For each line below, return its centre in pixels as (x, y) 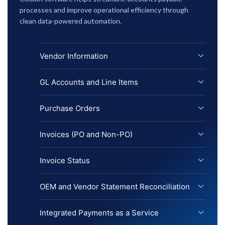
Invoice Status (65, 160)
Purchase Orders (70, 108)
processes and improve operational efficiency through (104, 10)
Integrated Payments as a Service (99, 212)
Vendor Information (74, 56)
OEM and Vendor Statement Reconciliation (115, 186)
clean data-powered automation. (71, 21)
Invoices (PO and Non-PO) (86, 134)
